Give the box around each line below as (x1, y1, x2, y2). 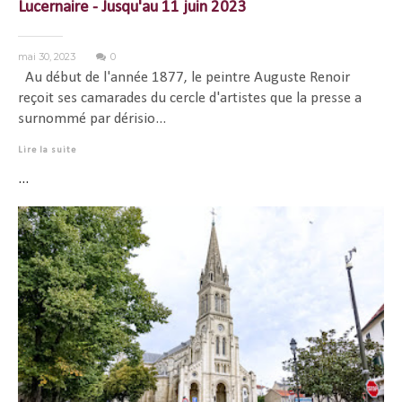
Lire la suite (18, 145, 76, 155)
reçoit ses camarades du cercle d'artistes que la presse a (18, 91, 362, 106)
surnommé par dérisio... (18, 111, 166, 127)
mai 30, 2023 (18, 50, 78, 63)
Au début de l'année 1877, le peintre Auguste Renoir (18, 70, 350, 85)
